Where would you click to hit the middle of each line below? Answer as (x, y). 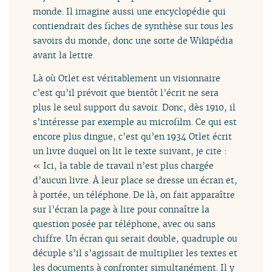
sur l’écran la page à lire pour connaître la (121, 209)
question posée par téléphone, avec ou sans (124, 223)
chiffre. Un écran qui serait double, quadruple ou (135, 238)
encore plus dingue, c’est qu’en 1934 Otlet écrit (133, 136)
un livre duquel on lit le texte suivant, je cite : (130, 151)
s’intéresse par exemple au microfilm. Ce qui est (135, 121)
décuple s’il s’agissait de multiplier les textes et (135, 253)
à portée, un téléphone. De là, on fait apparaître (134, 194)
